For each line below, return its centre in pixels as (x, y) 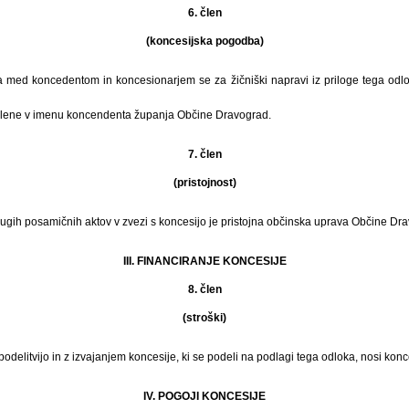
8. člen (204, 289)
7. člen (204, 154)
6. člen (204, 12)
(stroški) (204, 317)
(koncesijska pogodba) (204, 41)
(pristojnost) (204, 182)
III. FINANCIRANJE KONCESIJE (204, 261)
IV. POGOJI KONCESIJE (204, 396)
